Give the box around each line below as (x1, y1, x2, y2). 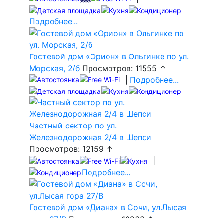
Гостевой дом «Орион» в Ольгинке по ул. (29, 51, 189, 61)
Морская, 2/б (29, 63, 80, 73)
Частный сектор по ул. (29, 121, 117, 131)
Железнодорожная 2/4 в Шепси (29, 132, 151, 143)
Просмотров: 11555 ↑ (80, 63, 166, 73)
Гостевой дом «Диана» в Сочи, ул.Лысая (29, 202, 186, 213)
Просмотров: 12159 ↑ (29, 144, 113, 154)
